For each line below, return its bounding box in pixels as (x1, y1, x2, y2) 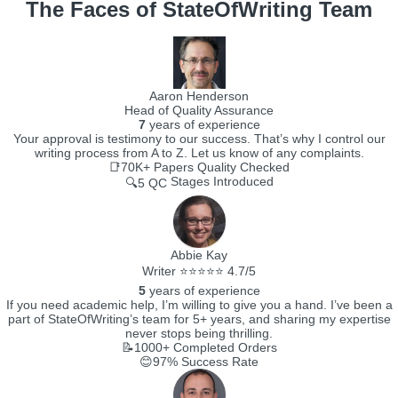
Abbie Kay (171, 248, 227, 262)
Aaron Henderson (149, 89, 249, 103)
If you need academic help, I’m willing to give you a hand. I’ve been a (5, 298, 393, 312)
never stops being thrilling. (125, 326, 273, 340)
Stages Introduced (166, 174, 274, 188)
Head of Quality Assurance (124, 103, 274, 117)
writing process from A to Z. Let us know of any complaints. (34, 146, 364, 160)
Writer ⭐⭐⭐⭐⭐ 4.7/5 (142, 264, 256, 278)
